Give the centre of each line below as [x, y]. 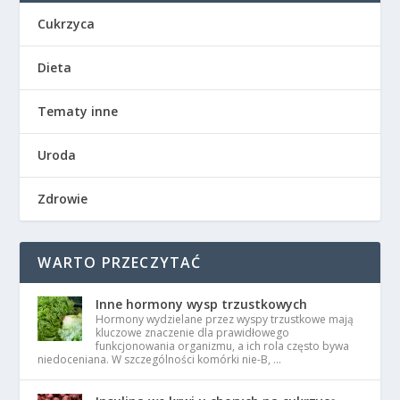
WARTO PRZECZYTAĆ [120, 262]
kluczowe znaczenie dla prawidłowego [193, 333]
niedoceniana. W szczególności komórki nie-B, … [160, 359]
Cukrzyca [67, 24]
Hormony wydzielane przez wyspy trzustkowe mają [225, 319]
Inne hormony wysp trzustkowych [202, 304]
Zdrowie [63, 199]
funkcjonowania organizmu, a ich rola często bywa [223, 346]
